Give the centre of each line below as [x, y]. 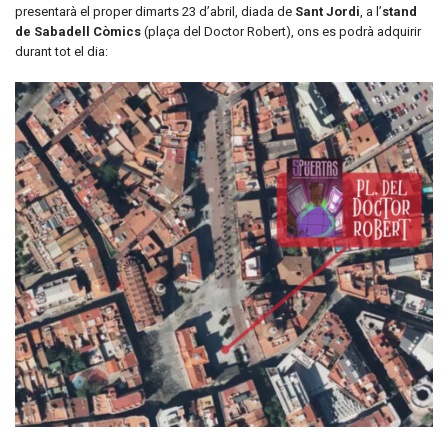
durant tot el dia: [61, 52]
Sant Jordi [327, 12]
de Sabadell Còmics [78, 32]
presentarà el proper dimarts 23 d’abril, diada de [155, 12]
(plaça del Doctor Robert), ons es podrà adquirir [281, 32]
